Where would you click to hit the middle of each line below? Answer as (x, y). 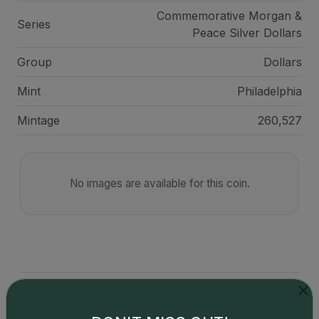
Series (34, 24)
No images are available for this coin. (159, 183)
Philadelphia (269, 91)
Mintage (38, 120)
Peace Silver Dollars (247, 33)
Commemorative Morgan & (229, 16)
